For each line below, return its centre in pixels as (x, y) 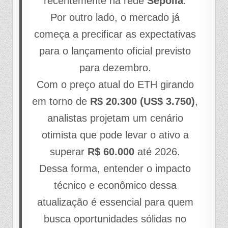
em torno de (61, 101)
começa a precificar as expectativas (115, 34)
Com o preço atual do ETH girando (115, 84)
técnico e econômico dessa (115, 185)
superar (69, 151)
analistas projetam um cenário (115, 118)
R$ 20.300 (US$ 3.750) (143, 101)
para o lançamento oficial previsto (115, 51)
